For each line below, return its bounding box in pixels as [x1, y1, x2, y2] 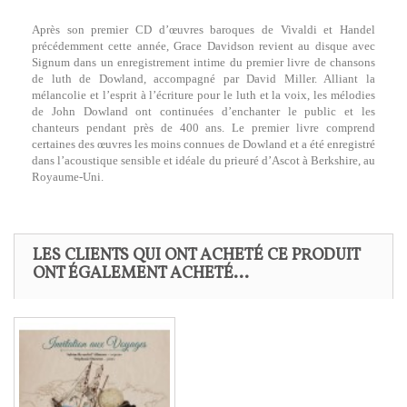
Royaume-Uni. [32, 170, 104, 184]
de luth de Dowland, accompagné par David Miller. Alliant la [32, 72, 375, 85]
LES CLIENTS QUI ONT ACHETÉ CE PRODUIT [33, 244, 361, 267]
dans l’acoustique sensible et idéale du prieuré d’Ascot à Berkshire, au [32, 154, 375, 167]
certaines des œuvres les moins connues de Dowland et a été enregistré [32, 137, 375, 151]
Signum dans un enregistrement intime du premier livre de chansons [32, 55, 375, 69]
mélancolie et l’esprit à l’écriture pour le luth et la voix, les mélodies [32, 88, 375, 102]
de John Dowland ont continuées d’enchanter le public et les [32, 104, 375, 118]
